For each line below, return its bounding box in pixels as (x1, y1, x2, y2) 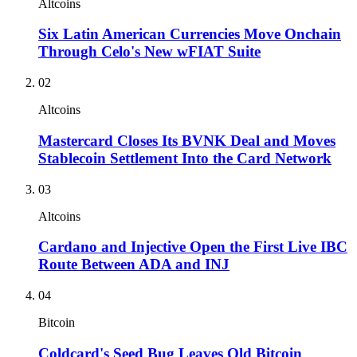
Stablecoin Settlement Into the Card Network (38, 149, 331, 167)
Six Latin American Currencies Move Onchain (38, 25, 341, 43)
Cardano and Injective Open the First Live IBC (38, 238, 347, 256)
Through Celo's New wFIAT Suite (38, 43, 261, 61)
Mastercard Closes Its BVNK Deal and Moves (38, 131, 335, 149)
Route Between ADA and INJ (38, 256, 229, 273)
